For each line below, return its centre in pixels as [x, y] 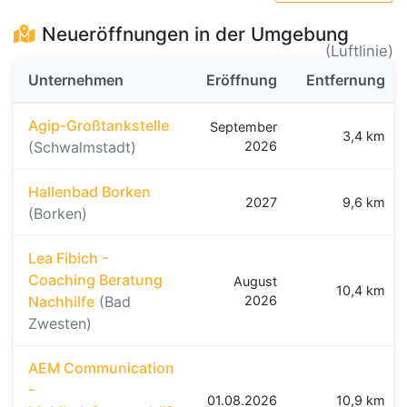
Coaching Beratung [95, 280]
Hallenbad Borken [89, 192]
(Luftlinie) [359, 51]
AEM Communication [101, 368]
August [255, 282]
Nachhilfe [61, 302]
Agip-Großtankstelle [99, 126]
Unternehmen [76, 80]
